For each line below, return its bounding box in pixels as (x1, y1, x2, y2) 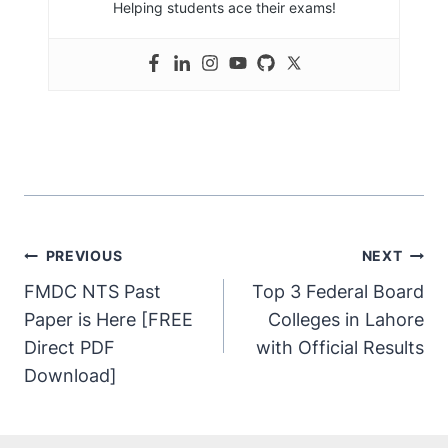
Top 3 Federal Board (252, 281, 424, 303)
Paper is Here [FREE (24, 309, 193, 331)
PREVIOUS (45, 247, 123, 265)
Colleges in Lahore (268, 309, 424, 331)
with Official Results (256, 337, 424, 359)
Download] (24, 365, 117, 387)
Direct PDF (24, 337, 115, 359)
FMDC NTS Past (24, 281, 161, 303)
